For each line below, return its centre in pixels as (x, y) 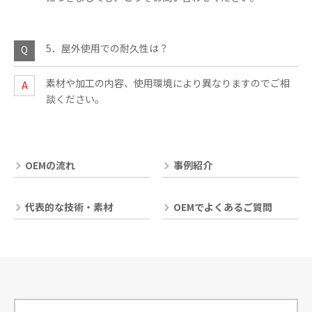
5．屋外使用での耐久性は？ (107, 48)
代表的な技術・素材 (69, 207)
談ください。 (75, 99)
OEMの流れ (50, 165)
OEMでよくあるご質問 (223, 207)
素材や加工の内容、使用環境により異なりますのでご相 (168, 83)
